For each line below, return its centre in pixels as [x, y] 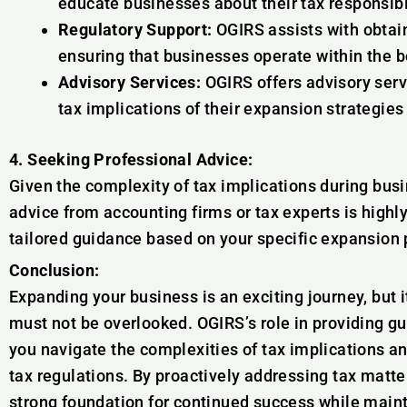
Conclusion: [55, 270]
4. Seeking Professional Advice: [131, 159]
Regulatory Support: [135, 30]
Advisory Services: [130, 82]
